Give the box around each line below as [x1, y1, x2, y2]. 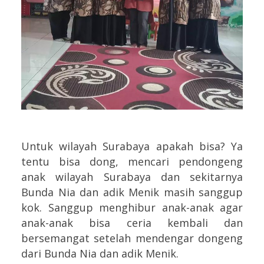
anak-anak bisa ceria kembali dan [21, 216, 243, 230]
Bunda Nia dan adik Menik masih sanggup [21, 185, 243, 200]
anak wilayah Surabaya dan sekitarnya [21, 170, 243, 184]
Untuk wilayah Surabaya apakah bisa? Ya [21, 139, 243, 154]
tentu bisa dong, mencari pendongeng [21, 154, 243, 169]
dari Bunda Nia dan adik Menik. [21, 246, 179, 261]
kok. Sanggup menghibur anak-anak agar [21, 200, 243, 215]
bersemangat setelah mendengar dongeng [21, 231, 243, 246]
